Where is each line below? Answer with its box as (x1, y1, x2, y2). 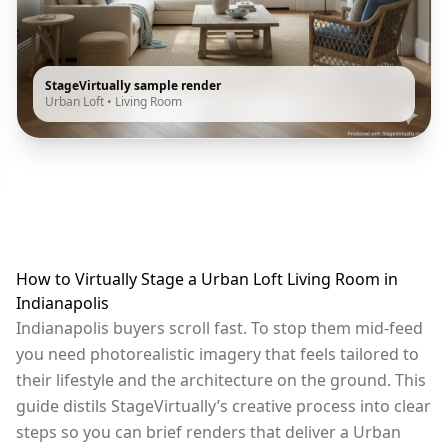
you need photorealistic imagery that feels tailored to (16, 343, 419, 365)
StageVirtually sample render (45, 77, 221, 94)
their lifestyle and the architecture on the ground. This (16, 369, 426, 391)
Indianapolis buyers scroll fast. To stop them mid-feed (16, 317, 423, 339)
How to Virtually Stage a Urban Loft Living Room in (16, 268, 398, 290)
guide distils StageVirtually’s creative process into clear (16, 395, 431, 417)
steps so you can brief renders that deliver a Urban (16, 421, 401, 443)
